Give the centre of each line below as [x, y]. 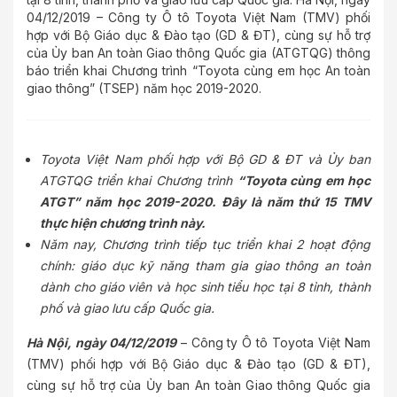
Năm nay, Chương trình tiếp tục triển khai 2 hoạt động [205, 244]
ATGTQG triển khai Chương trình [139, 180]
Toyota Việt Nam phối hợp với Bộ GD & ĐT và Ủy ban [205, 159]
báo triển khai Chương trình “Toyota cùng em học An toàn [198, 70]
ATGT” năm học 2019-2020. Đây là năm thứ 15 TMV [205, 202]
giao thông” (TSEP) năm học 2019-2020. [144, 88]
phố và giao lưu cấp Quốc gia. [127, 308]
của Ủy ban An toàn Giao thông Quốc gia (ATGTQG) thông [198, 53]
